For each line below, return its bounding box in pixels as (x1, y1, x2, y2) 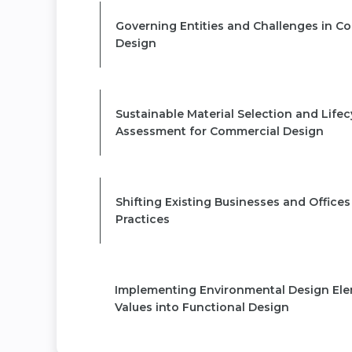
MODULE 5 (115, 251, 180, 266)
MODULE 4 (115, 163, 181, 178)
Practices (115, 211, 170, 226)
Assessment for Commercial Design (115, 123, 324, 138)
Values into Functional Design (114, 299, 289, 314)
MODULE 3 (115, 75, 181, 90)
